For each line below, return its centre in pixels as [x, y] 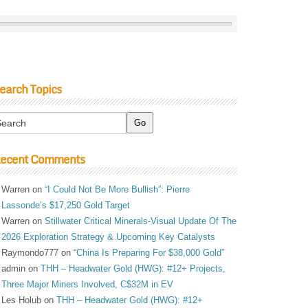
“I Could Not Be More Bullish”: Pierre [118, 190]
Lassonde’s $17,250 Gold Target [66, 206]
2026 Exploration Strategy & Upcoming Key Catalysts [109, 237]
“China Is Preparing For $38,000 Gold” [149, 253]
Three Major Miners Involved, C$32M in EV [88, 285]
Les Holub [22, 300]
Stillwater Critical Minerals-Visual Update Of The [141, 221]
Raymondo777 [30, 253]
